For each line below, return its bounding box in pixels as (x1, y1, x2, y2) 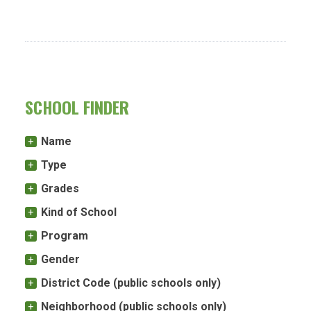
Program (41, 229, 88, 243)
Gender (41, 253, 80, 267)
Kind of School (41, 205, 117, 219)
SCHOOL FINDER (25, 94, 129, 120)
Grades (41, 182, 79, 196)
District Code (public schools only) (41, 276, 221, 290)
